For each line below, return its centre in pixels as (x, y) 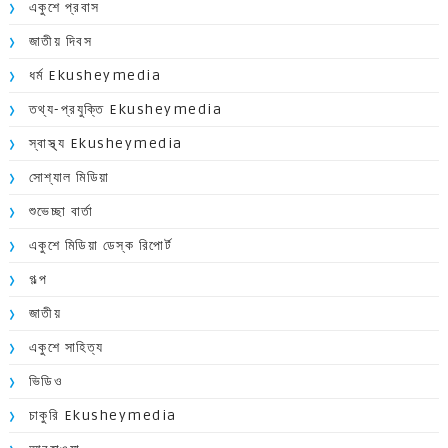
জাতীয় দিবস (60, 41)
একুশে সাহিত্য (66, 347)
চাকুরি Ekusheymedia (102, 415)
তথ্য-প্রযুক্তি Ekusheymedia (125, 109)
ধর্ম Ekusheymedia (95, 75)
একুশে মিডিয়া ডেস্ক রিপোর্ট (100, 245)
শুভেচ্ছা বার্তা (61, 211)
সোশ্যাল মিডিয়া (69, 177)
